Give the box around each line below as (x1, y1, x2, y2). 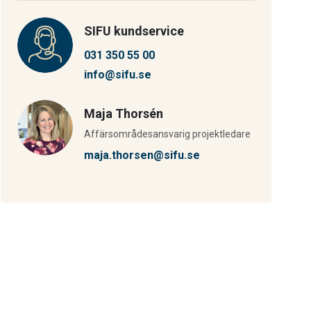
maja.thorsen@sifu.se (84, 149, 200, 162)
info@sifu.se (84, 68, 151, 81)
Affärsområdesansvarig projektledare (84, 128, 251, 140)
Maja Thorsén (84, 106, 163, 121)
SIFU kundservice (84, 24, 184, 38)
